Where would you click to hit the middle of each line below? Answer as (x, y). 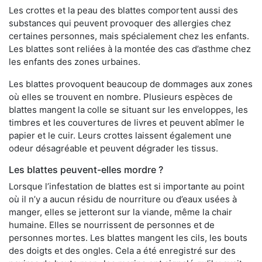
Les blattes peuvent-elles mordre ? (86, 170)
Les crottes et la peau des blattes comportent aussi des (123, 11)
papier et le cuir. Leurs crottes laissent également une (120, 136)
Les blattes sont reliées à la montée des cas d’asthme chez (130, 49)
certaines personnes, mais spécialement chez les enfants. (129, 36)
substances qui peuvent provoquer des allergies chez (120, 23)
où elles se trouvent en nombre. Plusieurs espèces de (121, 97)
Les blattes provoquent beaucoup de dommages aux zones (131, 84)
